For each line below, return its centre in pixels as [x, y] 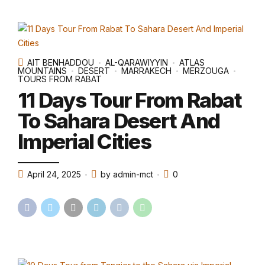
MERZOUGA [206, 71]
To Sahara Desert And [119, 120]
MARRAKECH [146, 71]
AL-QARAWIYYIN [137, 63]
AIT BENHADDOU [61, 63]
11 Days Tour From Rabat [130, 100]
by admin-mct [127, 174]
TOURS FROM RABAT [60, 79]
